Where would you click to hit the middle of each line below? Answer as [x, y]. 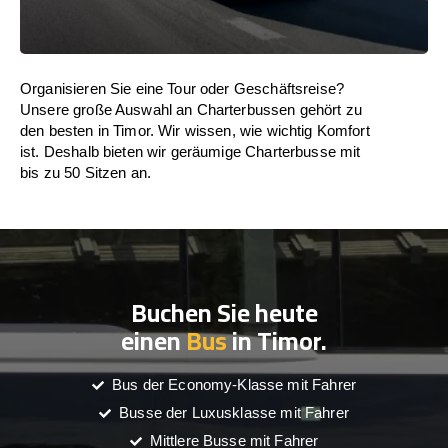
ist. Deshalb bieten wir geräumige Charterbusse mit [190, 151]
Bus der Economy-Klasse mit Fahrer [234, 384]
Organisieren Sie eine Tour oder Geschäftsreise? [182, 88]
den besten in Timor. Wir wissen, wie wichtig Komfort [195, 130]
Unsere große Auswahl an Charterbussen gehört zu [191, 109]
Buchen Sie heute [224, 312]
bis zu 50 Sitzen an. [86, 172]
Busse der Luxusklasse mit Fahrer [234, 412]
